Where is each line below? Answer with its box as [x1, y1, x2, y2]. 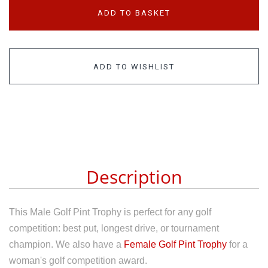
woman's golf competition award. [9, 255, 147, 266]
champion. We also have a [9, 239, 124, 249]
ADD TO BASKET [98, 8, 170, 17]
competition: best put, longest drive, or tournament [9, 223, 219, 233]
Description [86, 164, 182, 189]
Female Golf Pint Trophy [124, 239, 227, 249]
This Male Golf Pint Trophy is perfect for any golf [9, 206, 211, 217]
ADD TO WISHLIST [93, 62, 175, 71]
